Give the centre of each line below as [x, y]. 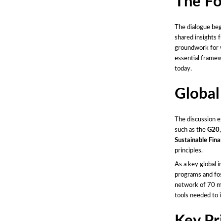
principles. [189, 150]
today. [184, 68]
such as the [191, 129]
